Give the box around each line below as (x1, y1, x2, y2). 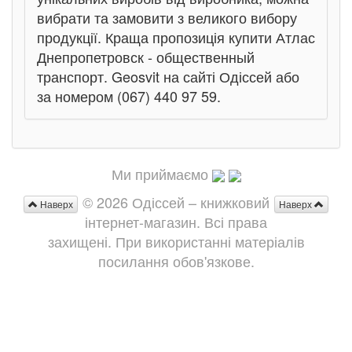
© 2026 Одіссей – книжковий (82, 192, 269, 212)
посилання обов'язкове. (97, 251, 255, 271)
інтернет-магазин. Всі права (85, 211, 267, 232)
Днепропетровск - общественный (37, 46, 255, 67)
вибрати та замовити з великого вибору (37, 7, 297, 27)
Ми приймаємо (111, 163, 208, 184)
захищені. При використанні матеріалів (47, 231, 305, 251)
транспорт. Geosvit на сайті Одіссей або (37, 66, 299, 86)
